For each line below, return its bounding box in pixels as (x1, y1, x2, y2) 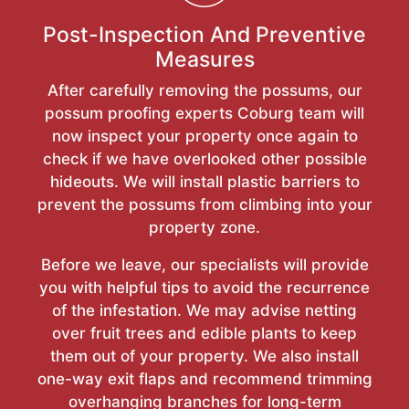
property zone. (149, 218, 260, 237)
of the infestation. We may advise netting (52, 301, 357, 320)
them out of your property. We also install (50, 347, 359, 366)
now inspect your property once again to (51, 127, 358, 146)
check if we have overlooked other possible (42, 150, 367, 169)
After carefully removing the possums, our (47, 81, 362, 100)
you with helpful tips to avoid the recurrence (39, 278, 370, 298)
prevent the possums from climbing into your (37, 195, 372, 215)
